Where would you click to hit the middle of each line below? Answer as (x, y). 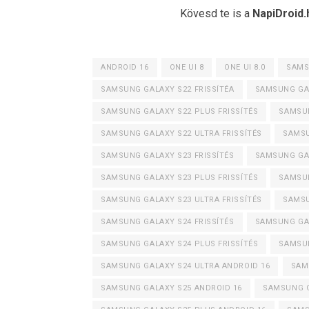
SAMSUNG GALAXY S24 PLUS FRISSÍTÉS (180, 243)
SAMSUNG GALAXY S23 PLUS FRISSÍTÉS (180, 177)
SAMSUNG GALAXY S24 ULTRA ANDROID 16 (186, 266)
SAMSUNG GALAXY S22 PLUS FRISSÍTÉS (180, 111)
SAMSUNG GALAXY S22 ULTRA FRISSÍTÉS (181, 133)
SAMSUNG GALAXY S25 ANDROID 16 (172, 288)
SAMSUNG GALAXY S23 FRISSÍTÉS (168, 155)
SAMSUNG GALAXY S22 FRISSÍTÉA (168, 89)
